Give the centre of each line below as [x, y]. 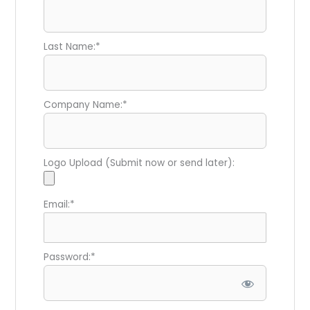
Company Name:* [86, 104]
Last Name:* [72, 46]
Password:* [70, 257]
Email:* [60, 204]
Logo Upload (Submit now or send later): [139, 163]
